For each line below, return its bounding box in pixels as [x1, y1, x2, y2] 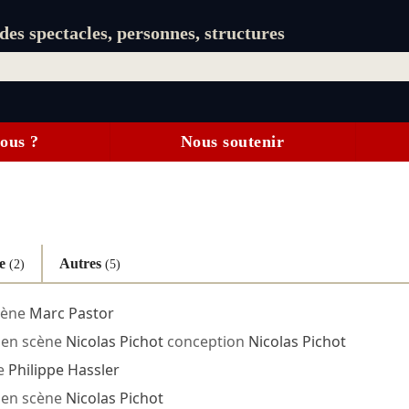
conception [163, 331, 248, 352]
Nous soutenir [180, 132, 285, 152]
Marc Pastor [28, 303, 114, 324]
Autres [58, 255, 105, 271]
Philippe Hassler [7, 360, 120, 381]
